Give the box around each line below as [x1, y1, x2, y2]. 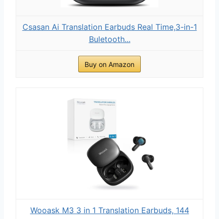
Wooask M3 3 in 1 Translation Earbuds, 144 [30, 205, 189, 215]
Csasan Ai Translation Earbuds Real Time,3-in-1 [22, 22, 197, 32]
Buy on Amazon [85, 60, 134, 68]
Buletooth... [88, 34, 131, 44]
